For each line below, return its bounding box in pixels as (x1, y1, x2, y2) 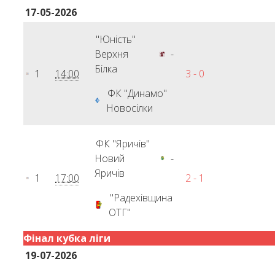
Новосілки (106, 101, 153, 115)
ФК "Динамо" (107, 87, 168, 100)
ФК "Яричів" (96, 137, 150, 150)
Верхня (95, 47, 129, 61)
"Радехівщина (110, 191, 173, 204)
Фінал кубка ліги (23, 231, 111, 245)
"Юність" (96, 33, 136, 46)
